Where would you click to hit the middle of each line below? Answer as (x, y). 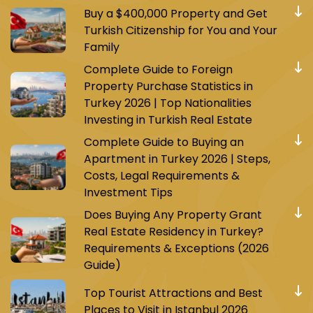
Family (101, 47)
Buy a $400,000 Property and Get (175, 13)
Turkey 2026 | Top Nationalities (167, 103)
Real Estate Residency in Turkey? (173, 231)
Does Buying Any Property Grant (173, 214)
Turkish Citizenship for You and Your (180, 30)
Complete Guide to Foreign (158, 69)
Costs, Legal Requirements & (161, 175)
